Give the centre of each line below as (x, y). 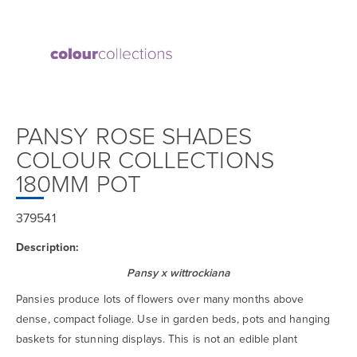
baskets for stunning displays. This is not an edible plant (157, 339)
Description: (47, 247)
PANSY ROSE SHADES (134, 137)
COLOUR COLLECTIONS (145, 161)
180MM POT (78, 185)
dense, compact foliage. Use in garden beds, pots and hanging (173, 319)
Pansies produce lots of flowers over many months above (160, 299)
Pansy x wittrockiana (178, 274)
